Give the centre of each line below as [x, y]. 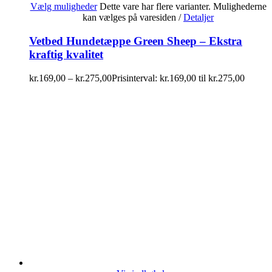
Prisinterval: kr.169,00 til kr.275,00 [178, 78]
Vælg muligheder [63, 7]
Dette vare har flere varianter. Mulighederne [183, 7]
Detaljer [199, 18]
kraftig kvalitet [66, 55]
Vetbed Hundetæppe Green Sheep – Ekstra [136, 41]
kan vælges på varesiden [131, 18]
